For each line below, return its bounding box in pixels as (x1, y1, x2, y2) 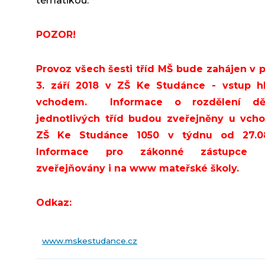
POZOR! (35, 29, 76, 41)
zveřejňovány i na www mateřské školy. (35, 163, 239, 174)
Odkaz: (35, 197, 75, 209)
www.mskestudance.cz (41, 236, 137, 246)
